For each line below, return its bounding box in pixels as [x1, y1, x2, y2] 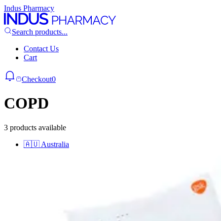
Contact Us [24, 44, 59, 53]
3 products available [4, 123, 66, 132]
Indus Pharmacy [4, 4, 54, 12]
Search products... [12, 28, 68, 36]
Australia [41, 140, 69, 148]
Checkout [22, 75, 52, 83]
